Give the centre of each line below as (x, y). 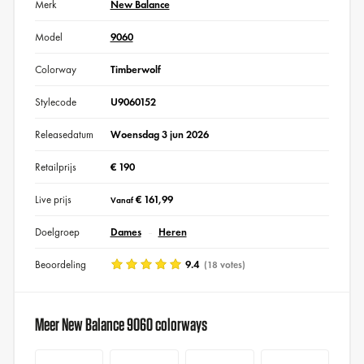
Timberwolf (135, 69)
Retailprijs (55, 167)
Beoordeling (60, 264)
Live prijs (53, 199)
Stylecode (55, 102)
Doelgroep (57, 232)
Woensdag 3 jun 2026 (159, 134)
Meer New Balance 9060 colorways (121, 324)
